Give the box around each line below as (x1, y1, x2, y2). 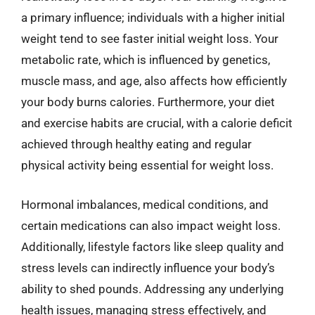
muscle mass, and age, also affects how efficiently (21, 74, 287, 88)
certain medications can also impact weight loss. (21, 218, 281, 233)
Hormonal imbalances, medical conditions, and (21, 197, 269, 212)
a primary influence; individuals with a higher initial (21, 11, 285, 25)
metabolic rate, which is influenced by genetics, (21, 53, 270, 67)
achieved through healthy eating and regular (21, 137, 252, 151)
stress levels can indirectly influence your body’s (21, 260, 275, 275)
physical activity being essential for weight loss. (21, 158, 274, 172)
